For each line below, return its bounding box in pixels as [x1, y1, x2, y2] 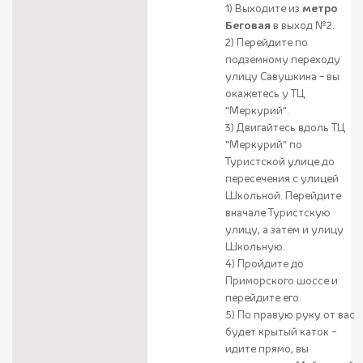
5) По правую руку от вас [225, 307, 355, 322]
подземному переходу [225, 52, 340, 67]
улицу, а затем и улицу [225, 222, 344, 237]
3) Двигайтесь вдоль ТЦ [225, 120, 345, 135]
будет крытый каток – [225, 324, 336, 340]
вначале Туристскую [225, 205, 331, 220]
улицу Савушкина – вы [225, 69, 340, 84]
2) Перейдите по [225, 35, 308, 50]
